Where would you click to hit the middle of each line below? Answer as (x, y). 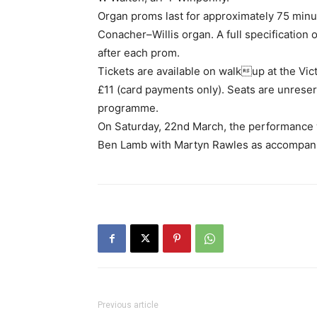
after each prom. (139, 53)
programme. (128, 108)
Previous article (128, 305)
